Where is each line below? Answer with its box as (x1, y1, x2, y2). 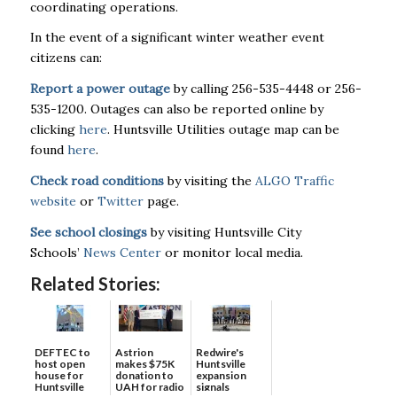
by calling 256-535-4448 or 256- (169, 81, 362, 97)
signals (195, 379, 230, 393)
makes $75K (114, 356, 175, 370)
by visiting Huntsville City (146, 224, 301, 241)
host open (34, 356, 85, 370)
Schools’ (29, 245, 83, 261)
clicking (29, 121, 79, 138)
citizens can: (29, 50, 102, 66)
